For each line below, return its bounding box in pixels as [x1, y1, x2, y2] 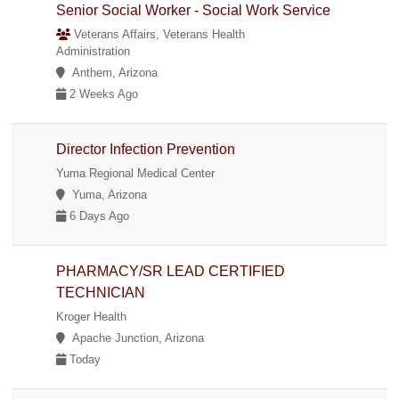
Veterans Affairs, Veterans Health [70, 27, 246, 41]
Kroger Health [56, 309, 127, 323]
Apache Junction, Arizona [65, 330, 205, 345]
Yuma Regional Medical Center [56, 166, 216, 180]
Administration [56, 44, 131, 58]
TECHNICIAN [56, 284, 146, 300]
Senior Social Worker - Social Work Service [56, 2, 331, 18]
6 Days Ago [66, 208, 130, 223]
